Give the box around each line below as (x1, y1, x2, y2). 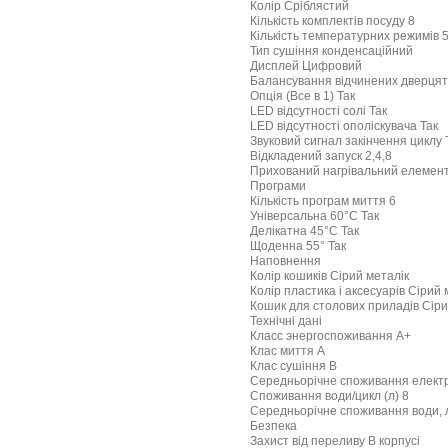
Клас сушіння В (250, 359, 337, 373)
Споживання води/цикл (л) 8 (250, 389, 409, 403)
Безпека (250, 419, 297, 433)
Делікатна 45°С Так (250, 224, 359, 238)
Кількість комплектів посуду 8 (250, 14, 415, 28)
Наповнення (250, 254, 321, 268)
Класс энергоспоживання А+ (250, 329, 411, 343)
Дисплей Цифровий (250, 59, 362, 73)
